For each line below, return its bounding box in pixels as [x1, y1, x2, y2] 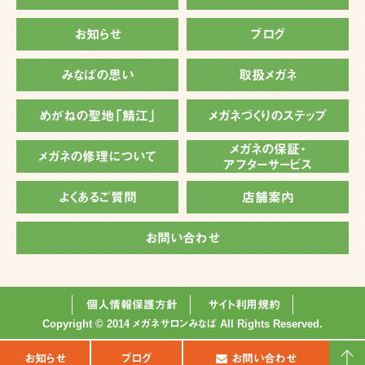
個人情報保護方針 [86, 298, 178, 310]
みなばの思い [61, 68, 134, 83]
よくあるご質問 [58, 191, 137, 205]
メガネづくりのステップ [209, 109, 327, 124]
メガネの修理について [38, 150, 156, 165]
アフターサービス [223, 157, 312, 172]
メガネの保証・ [230, 142, 306, 156]
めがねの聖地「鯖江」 [38, 109, 156, 124]
